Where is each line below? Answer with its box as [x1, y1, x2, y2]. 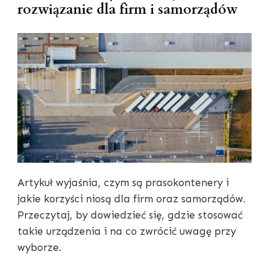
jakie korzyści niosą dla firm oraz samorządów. [17, 193, 246, 205]
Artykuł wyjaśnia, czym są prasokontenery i [17, 177, 229, 189]
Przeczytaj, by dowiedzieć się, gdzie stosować [17, 209, 243, 222]
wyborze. [17, 241, 61, 254]
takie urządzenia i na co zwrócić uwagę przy [17, 225, 236, 238]
